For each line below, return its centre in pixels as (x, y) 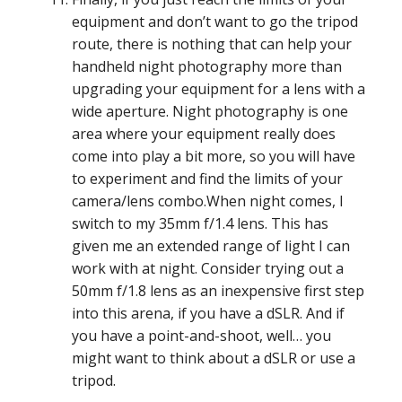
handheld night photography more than (207, 67)
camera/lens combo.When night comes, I (208, 201)
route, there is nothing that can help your (212, 44)
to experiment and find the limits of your (207, 179)
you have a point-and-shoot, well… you (201, 336)
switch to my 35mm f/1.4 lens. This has (200, 224)
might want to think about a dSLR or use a (214, 358)
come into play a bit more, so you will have (214, 157)
